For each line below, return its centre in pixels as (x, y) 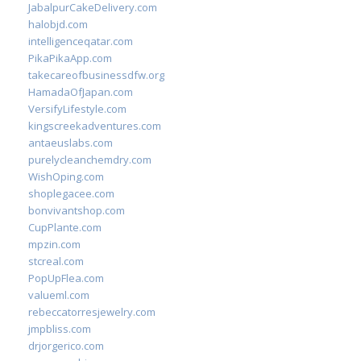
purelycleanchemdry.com (90, 160)
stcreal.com (56, 261)
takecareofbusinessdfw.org (96, 75)
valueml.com (59, 295)
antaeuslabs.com (71, 143)
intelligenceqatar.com (81, 41)
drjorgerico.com (66, 346)
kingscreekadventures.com (95, 126)
